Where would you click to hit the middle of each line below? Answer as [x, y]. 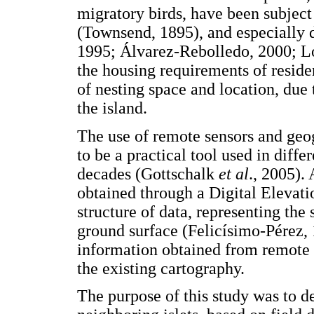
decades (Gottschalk [148, 173]
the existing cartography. [161, 268]
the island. [112, 108]
